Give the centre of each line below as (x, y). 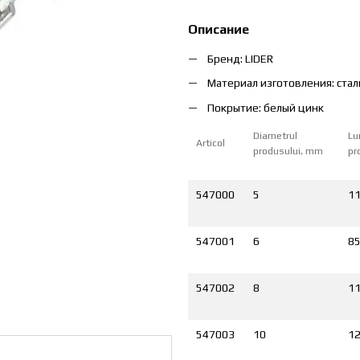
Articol (211, 143)
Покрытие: (235, 107)
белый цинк (294, 107)
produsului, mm (288, 151)
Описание (219, 29)
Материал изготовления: (272, 83)
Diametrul (275, 136)
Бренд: (226, 59)
